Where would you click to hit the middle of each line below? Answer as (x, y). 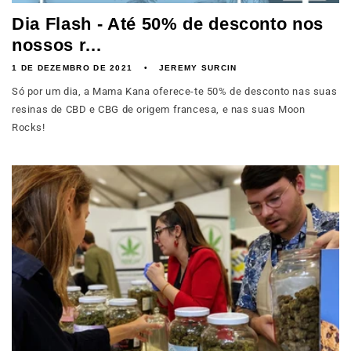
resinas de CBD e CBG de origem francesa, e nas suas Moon (159, 109)
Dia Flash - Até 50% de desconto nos (168, 24)
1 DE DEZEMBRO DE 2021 (72, 68)
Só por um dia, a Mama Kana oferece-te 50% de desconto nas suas (175, 91)
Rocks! (29, 127)
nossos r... (57, 45)
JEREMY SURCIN (198, 68)
